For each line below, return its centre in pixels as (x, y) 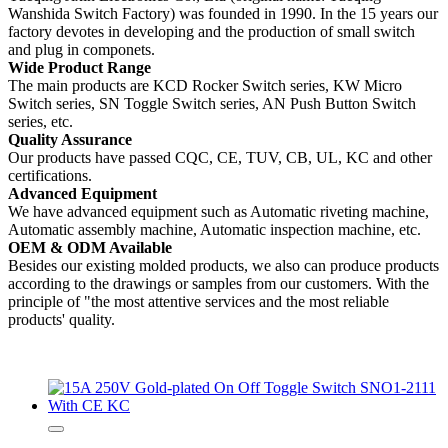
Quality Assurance (70, 139)
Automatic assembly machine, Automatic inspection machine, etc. (214, 229)
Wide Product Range (79, 67)
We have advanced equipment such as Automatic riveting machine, (218, 211)
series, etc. (40, 121)
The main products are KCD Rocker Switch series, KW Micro (205, 85)
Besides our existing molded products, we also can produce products (223, 265)
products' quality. (61, 319)
